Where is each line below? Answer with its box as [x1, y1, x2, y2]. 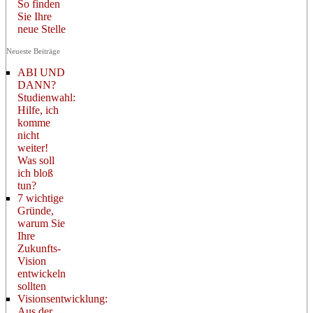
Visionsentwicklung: [17, 292, 108, 305]
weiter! [17, 141, 48, 154]
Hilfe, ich [17, 103, 59, 116]
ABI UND [17, 66, 65, 78]
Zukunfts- [17, 242, 61, 254]
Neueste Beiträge [6, 46, 60, 55]
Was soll [17, 154, 54, 166]
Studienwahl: [17, 91, 75, 103]
